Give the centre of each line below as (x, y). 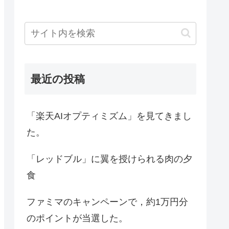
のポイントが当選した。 (77, 218)
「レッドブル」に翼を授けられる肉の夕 (109, 159)
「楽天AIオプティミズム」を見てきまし (109, 116)
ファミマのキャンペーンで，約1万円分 (107, 202)
